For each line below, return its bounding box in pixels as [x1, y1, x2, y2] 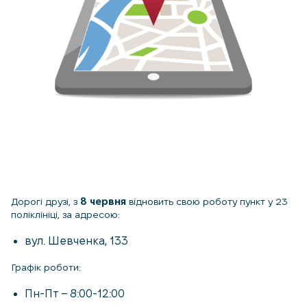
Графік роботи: [11, 262, 81, 273]
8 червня [80, 196, 126, 207]
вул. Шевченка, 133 [25, 235, 128, 247]
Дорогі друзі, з [11, 196, 80, 207]
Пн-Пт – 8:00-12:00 [25, 288, 125, 299]
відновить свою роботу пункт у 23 [126, 196, 288, 207]
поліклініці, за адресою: [11, 209, 120, 220]
